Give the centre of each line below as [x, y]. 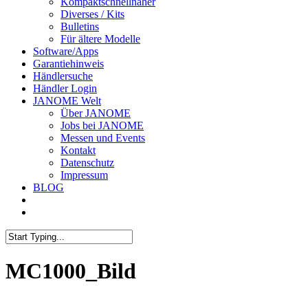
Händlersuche [63, 76]
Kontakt [78, 150]
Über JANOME [96, 113]
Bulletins [80, 26]
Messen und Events [103, 138]
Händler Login [65, 88]
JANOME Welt [67, 101]
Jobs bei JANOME [102, 125]
